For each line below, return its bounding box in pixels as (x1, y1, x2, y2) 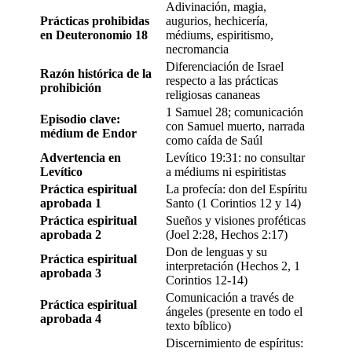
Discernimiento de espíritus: (166, 335, 303, 350)
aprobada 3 (40, 266, 101, 280)
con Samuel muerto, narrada (166, 119, 305, 133)
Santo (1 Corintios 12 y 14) (166, 196, 301, 210)
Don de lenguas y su (166, 244, 267, 258)
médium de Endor (40, 126, 137, 140)
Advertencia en (40, 150, 121, 164)
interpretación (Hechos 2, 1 (166, 258, 300, 273)
